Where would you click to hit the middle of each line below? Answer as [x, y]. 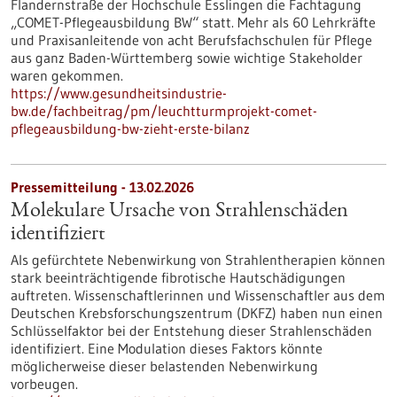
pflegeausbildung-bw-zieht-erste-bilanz [130, 128]
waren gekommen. [67, 75]
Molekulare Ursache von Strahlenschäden [179, 212]
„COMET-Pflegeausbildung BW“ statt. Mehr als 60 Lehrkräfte [193, 22]
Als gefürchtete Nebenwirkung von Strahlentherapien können [198, 260]
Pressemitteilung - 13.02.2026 [102, 187]
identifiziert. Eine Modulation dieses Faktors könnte [167, 348]
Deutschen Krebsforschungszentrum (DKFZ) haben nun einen [197, 313]
